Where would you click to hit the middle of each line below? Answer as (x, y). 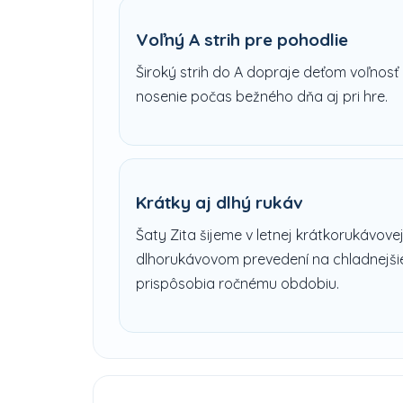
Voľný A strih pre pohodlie (242, 39)
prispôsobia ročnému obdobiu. (237, 283)
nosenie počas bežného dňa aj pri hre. (262, 96)
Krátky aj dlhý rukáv (219, 202)
